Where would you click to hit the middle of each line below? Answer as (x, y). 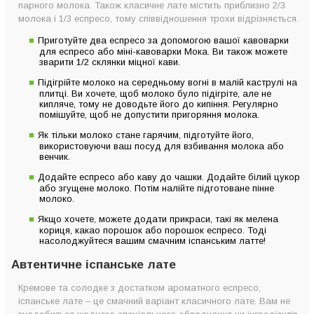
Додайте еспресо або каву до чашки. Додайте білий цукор (169, 177)
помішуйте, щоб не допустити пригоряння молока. (149, 114)
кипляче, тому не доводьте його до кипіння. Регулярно (159, 104)
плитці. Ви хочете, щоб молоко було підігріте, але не (155, 93)
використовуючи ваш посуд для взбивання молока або (162, 146)
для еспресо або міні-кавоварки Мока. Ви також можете (163, 51)
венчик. (55, 156)
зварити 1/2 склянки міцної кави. (110, 62)
